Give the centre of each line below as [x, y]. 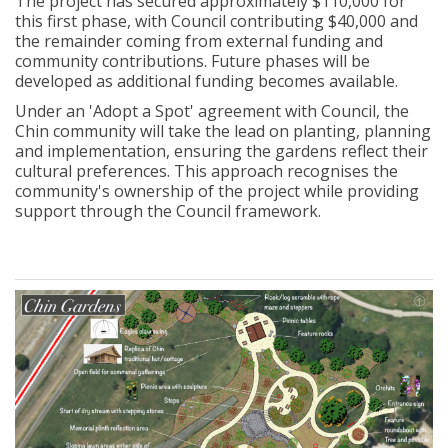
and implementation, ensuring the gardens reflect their [221, 150]
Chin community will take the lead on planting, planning [223, 130]
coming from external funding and [252, 40]
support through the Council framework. [168, 210]
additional [154, 80]
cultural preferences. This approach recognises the [206, 170]
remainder [83, 40]
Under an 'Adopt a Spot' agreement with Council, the [212, 110]
